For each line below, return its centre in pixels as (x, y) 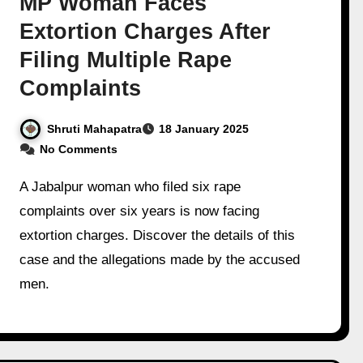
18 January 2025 (204, 129)
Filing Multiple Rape (126, 60)
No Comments (79, 149)
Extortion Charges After (145, 31)
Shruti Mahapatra (95, 128)
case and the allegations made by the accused (160, 260)
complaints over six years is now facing (140, 211)
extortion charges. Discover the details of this (158, 236)
